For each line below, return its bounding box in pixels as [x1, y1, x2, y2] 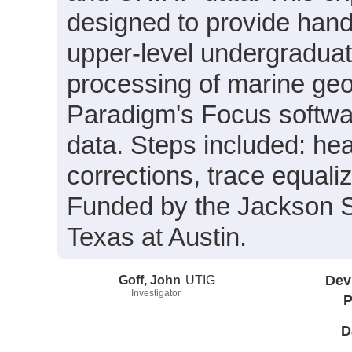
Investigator [131, 287, 181, 299]
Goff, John [119, 272, 181, 287]
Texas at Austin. [67, 222, 247, 251]
